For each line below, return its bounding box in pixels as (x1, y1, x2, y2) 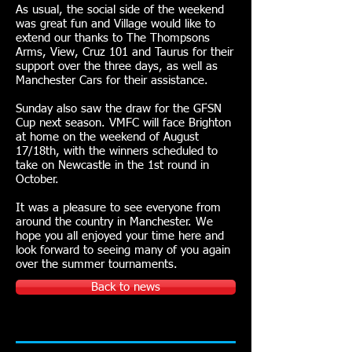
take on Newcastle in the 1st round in (16, 159, 209, 171)
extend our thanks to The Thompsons (16, 32, 210, 44)
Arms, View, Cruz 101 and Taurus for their (16, 46, 233, 58)
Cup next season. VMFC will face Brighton (16, 117, 231, 129)
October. (16, 174, 59, 185)
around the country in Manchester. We (16, 216, 213, 228)
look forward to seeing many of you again (16, 244, 230, 256)
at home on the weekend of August (16, 131, 199, 143)
